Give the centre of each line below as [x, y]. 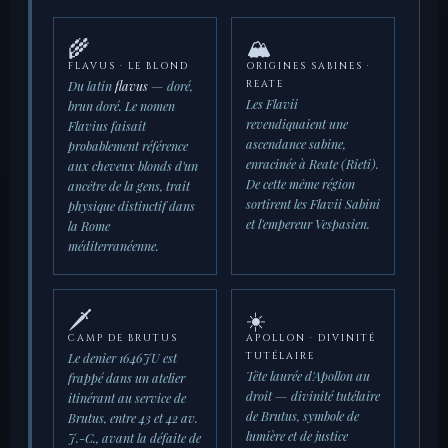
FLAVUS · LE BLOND [128, 67]
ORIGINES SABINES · [308, 67]
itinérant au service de [127, 398]
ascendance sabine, [296, 144]
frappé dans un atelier [126, 378]
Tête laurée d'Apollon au [308, 376]
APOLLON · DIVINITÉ [311, 339]
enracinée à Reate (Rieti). [312, 164]
